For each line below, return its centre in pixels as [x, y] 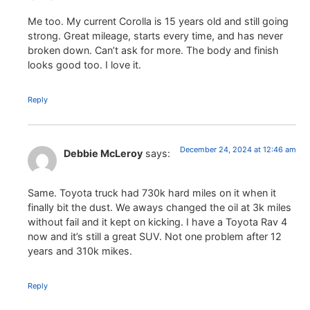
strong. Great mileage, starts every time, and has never [155, 36]
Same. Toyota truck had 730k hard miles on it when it [152, 192]
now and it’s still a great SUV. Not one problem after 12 [155, 236]
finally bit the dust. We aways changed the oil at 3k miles [159, 207]
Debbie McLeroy [103, 154]
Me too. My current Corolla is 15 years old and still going [158, 21]
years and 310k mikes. [80, 250]
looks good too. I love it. [84, 65]
